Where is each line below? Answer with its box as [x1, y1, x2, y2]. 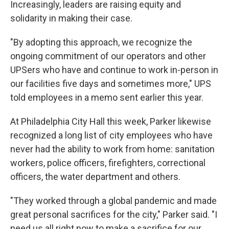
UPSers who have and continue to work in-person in [10, 64, 218, 75]
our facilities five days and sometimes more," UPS [10, 78, 211, 89]
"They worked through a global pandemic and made [10, 195, 217, 206]
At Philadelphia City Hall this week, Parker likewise [10, 116, 211, 127]
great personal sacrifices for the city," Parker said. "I [10, 209, 217, 220]
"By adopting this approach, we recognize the [10, 37, 192, 48]
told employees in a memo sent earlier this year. [10, 92, 203, 103]
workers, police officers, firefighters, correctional [10, 157, 205, 168]
